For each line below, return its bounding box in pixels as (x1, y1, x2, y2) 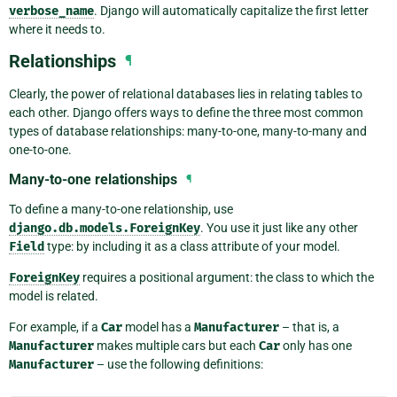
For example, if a (9, 320, 101, 335)
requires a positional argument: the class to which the (80, 270, 374, 285)
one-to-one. (9, 143, 72, 158)
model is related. (9, 289, 98, 304)
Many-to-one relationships (9, 171, 177, 189)
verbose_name (9, 4, 94, 19)
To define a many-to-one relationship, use (9, 202, 233, 217)
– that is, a (279, 320, 339, 335)
